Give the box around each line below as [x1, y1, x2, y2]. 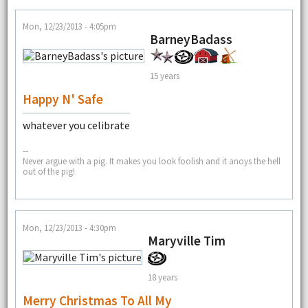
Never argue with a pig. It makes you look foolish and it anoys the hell [22, 155, 280, 167]
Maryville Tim [147, 232, 225, 249]
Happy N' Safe [22, 90, 103, 107]
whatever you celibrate [22, 118, 130, 132]
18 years [147, 272, 177, 283]
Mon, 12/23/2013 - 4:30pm [22, 221, 116, 233]
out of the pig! [22, 166, 75, 177]
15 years [149, 70, 179, 82]
